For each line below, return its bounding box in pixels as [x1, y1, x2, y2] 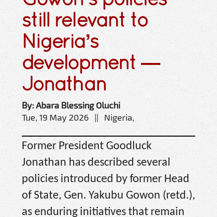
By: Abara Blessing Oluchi [22, 99, 120, 110]
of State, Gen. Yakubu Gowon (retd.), [22, 189, 195, 201]
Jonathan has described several [22, 156, 170, 169]
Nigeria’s [22, 29, 98, 52]
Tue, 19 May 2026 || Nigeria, [22, 111, 134, 123]
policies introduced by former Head [22, 173, 189, 185]
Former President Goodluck [22, 140, 152, 152]
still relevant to [22, 8, 148, 31]
